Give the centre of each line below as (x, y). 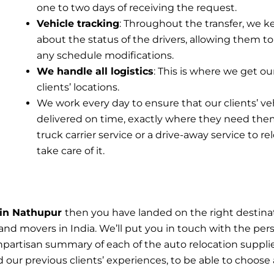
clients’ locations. (78, 87)
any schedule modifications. (105, 55)
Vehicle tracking (78, 23)
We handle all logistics (95, 71)
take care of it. (70, 150)
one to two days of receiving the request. (136, 7)
